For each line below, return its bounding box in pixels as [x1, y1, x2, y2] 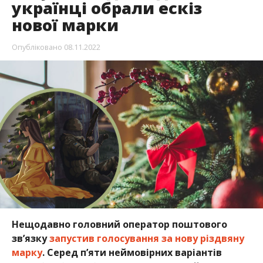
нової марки [11, 14, 119, 36]
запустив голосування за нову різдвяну [49, 231, 244, 245]
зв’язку [11, 231, 49, 245]
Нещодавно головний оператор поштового [11, 217, 227, 231]
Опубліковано [11, 41, 62, 52]
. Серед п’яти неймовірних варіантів [42, 245, 222, 259]
